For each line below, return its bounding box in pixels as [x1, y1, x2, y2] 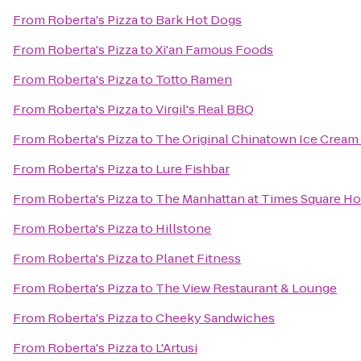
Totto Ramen [156, 71, 232, 88]
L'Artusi [156, 339, 197, 356]
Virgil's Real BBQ [156, 101, 254, 118]
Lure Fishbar [156, 160, 230, 177]
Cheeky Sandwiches [156, 309, 275, 326]
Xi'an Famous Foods [156, 41, 273, 58]
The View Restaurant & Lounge [156, 280, 337, 297]
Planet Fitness [156, 250, 241, 267]
